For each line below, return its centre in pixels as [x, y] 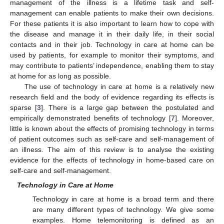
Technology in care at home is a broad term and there [123, 199]
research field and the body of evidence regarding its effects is [112, 97]
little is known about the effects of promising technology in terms [112, 129]
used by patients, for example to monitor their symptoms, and [112, 55]
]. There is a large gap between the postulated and [127, 108]
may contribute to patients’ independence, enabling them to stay [112, 66]
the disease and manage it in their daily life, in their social [112, 34]
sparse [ [23, 108]
